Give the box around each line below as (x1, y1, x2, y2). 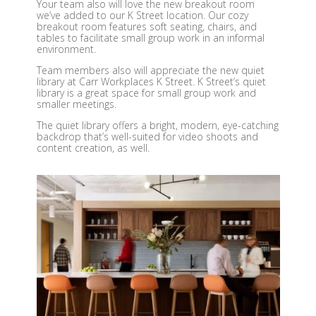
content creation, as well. (36, 140, 150, 154)
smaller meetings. (36, 97, 116, 111)
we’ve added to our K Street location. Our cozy (36, 8, 248, 22)
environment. (36, 42, 96, 56)
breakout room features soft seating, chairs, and (36, 19, 257, 33)
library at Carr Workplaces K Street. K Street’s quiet (36, 74, 266, 88)
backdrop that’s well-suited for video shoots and (36, 129, 258, 143)
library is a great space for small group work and (36, 85, 256, 99)
